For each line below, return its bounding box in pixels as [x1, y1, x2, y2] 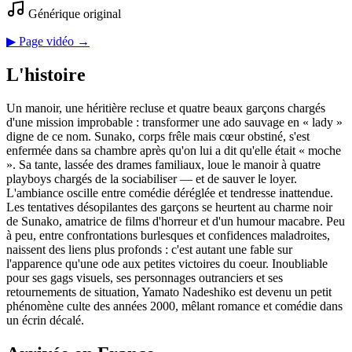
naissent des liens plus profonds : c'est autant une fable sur [6, 243, 292, 257]
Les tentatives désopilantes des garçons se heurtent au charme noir [6, 200, 332, 214]
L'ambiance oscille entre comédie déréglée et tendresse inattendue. [6, 186, 333, 200]
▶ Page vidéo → [6, 35, 90, 49]
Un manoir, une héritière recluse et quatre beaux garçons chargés [6, 101, 325, 115]
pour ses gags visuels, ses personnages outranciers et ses [6, 271, 283, 285]
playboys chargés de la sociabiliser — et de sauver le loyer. [6, 172, 297, 186]
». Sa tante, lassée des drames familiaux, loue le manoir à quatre [6, 158, 321, 172]
